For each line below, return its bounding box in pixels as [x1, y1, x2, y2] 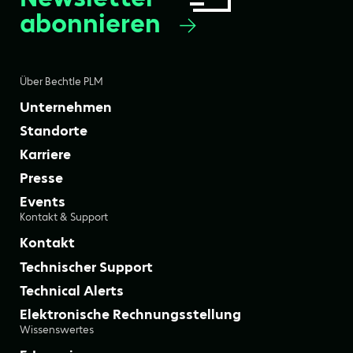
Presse [20, 169, 63, 188]
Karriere [20, 146, 71, 164]
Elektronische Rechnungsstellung [20, 305, 241, 323]
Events [20, 193, 65, 211]
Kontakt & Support [20, 210, 108, 225]
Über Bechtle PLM [20, 75, 103, 89]
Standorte [20, 122, 87, 140]
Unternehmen [20, 98, 112, 117]
